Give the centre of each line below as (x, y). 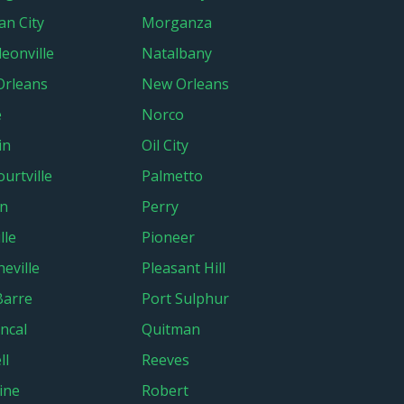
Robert (165, 390)
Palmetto (172, 176)
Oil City (165, 145)
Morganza (177, 23)
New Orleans (185, 84)
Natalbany (177, 53)
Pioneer (168, 237)
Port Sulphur (185, 298)
